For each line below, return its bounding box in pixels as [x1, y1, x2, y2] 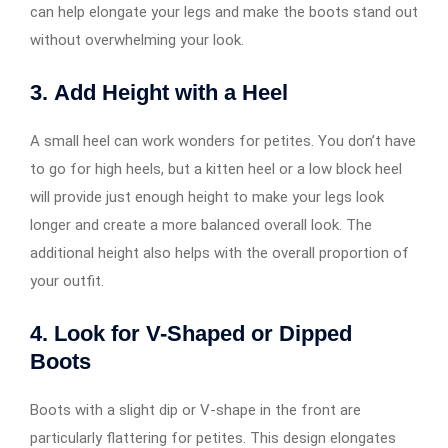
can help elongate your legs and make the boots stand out [30, 2, 418, 21]
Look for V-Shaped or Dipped [54, 320, 352, 346]
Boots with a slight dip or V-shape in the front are [30, 400, 361, 419]
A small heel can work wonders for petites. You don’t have [30, 131, 416, 150]
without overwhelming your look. [30, 30, 244, 49]
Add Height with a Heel [54, 79, 288, 105]
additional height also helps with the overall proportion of [30, 243, 409, 262]
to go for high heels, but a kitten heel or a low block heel [30, 159, 402, 178]
